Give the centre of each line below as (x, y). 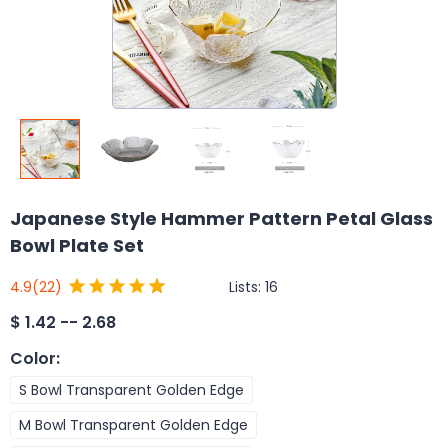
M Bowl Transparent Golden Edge (133, 424)
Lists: (247, 286)
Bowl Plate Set (77, 245)
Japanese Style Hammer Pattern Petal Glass (221, 218)
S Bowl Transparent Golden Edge (131, 389)
